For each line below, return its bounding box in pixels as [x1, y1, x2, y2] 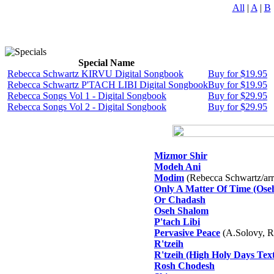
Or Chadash [154, 194, 206, 205]
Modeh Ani [154, 161, 201, 172]
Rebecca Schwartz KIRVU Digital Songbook [7, 68, 183, 79]
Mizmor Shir [154, 150, 207, 161]
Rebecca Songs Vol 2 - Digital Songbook [7, 102, 166, 112]
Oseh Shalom [154, 206, 209, 216]
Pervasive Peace [154, 228, 220, 238]
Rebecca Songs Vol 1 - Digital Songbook [7, 91, 166, 101]
